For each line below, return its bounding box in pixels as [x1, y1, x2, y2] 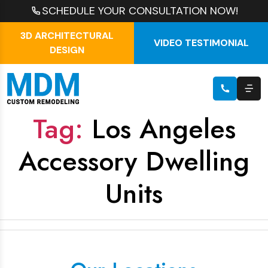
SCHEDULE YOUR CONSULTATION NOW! [41, 4, 238, 18]
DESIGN [50, 44, 84, 56]
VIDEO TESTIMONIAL [153, 36, 249, 49]
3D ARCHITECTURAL [20, 29, 114, 42]
